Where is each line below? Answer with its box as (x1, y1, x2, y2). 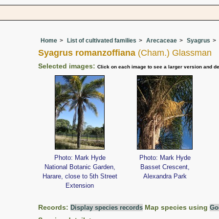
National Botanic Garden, (44, 163, 115, 171)
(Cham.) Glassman (135, 47, 212, 58)
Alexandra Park (143, 172, 187, 180)
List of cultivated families (67, 37, 136, 44)
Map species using (143, 204, 210, 212)
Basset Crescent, (140, 163, 190, 171)
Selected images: (38, 63, 97, 70)
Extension (66, 181, 94, 189)
